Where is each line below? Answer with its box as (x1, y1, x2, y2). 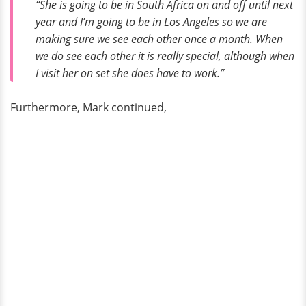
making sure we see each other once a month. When (36, 31, 283, 46)
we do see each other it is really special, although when (36, 48, 294, 64)
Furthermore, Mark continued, (10, 100, 167, 115)
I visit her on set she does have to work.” (36, 65, 224, 81)
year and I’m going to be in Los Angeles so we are (36, 14, 267, 29)
